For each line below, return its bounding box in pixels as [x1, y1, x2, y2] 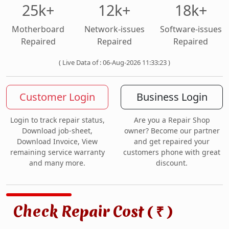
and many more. [29, 158, 85, 168]
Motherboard [12, 24, 65, 35]
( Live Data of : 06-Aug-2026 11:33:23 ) [59, 58, 170, 67]
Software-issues [159, 24, 222, 35]
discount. [156, 158, 188, 168]
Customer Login [19, 90, 95, 104]
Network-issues [84, 24, 145, 35]
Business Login [136, 90, 208, 104]
